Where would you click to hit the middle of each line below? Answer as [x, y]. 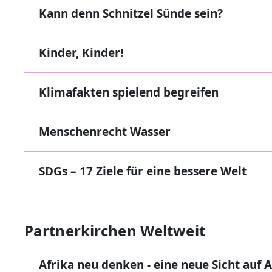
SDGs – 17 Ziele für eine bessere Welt [143, 171]
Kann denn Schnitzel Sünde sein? [131, 13]
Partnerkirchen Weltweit [115, 230]
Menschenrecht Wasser [105, 132]
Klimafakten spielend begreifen [129, 92]
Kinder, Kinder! [81, 53]
